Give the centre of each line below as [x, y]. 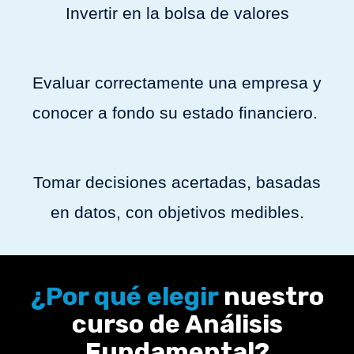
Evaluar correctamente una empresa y [177, 82]
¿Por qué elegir [124, 296]
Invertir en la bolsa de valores [177, 13]
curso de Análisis [177, 324]
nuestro [271, 296]
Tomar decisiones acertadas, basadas [177, 182]
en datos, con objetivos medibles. [177, 212]
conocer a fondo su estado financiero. [177, 112]
